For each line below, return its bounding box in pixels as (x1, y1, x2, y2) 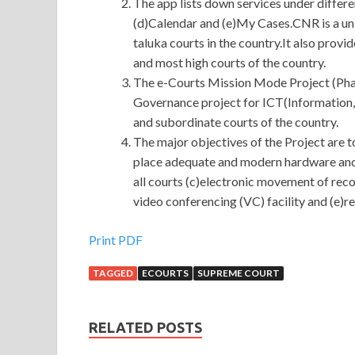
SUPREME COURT (197, 267, 280, 280)
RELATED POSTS (89, 319, 202, 336)
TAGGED (93, 267, 133, 280)
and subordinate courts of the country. (133, 114, 338, 130)
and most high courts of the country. (133, 55, 326, 71)
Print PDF (89, 232, 143, 248)
